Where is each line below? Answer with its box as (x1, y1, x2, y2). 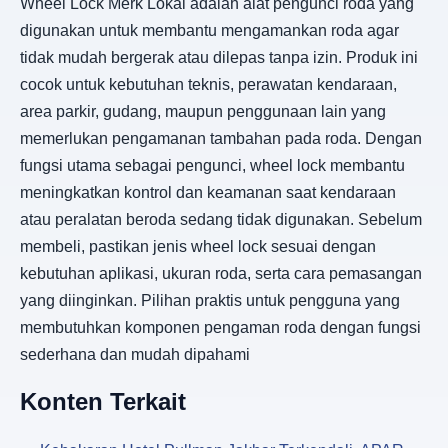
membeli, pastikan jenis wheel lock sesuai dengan (20, 237, 376, 255)
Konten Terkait (20, 388, 186, 416)
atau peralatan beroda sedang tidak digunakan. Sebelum (20, 210, 422, 228)
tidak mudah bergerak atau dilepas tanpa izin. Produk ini (20, 48, 418, 66)
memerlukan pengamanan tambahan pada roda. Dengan (20, 129, 422, 147)
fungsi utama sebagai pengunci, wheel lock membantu (20, 156, 405, 174)
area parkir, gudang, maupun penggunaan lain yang (20, 102, 386, 120)
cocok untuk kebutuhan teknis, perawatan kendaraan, (20, 75, 397, 93)
